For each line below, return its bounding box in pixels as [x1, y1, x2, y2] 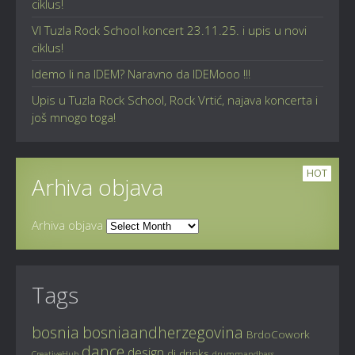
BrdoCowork [246, 326, 310, 342]
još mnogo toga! [32, 109, 116, 125]
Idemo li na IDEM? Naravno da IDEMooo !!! [32, 66, 250, 82]
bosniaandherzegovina [82, 322, 243, 343]
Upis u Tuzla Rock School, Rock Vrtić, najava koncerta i [32, 92, 318, 108]
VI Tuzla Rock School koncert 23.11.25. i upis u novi [32, 22, 307, 38]
